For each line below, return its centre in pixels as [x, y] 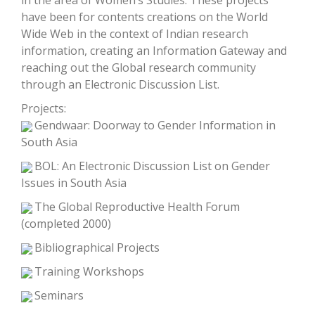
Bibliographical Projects [97, 247]
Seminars [59, 295]
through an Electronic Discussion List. [120, 84]
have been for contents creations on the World [144, 17]
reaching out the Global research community [139, 67]
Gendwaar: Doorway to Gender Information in [155, 125]
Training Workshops [89, 271]
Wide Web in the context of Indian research [135, 34]
